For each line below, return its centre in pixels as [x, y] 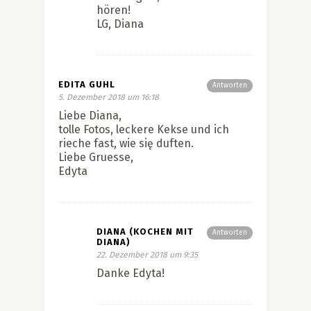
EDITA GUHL [87, 84]
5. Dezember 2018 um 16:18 [109, 97]
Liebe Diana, [90, 115]
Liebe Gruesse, [96, 157]
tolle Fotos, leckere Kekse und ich [144, 129]
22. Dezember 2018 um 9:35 [147, 254]
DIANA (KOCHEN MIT [145, 231]
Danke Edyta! [131, 273]
